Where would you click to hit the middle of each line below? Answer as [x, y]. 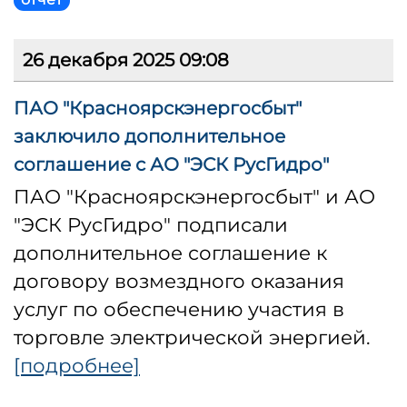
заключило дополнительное [149, 137]
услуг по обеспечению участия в [179, 309]
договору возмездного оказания [179, 281]
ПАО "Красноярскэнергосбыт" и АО [194, 197]
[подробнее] [77, 366]
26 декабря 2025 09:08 [126, 60]
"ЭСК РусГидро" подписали [151, 225]
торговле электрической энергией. [192, 338]
